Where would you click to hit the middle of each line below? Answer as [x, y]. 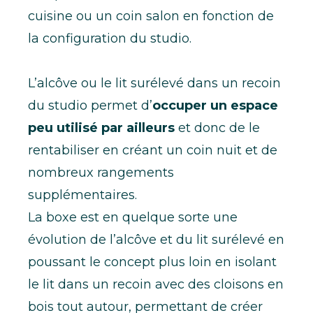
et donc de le [217, 128]
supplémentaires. [82, 195]
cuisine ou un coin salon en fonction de [151, 16]
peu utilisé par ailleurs [101, 128]
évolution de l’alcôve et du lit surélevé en [156, 239]
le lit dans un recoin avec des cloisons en [156, 284]
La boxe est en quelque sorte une [133, 217]
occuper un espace [215, 105]
